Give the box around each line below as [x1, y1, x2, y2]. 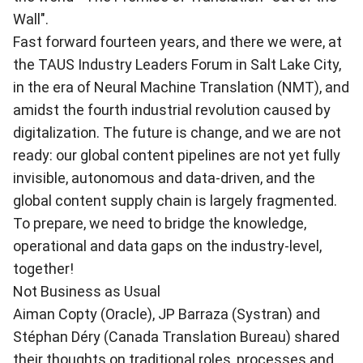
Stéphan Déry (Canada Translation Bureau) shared [13, 328, 340, 345]
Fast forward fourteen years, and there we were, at [13, 33, 342, 50]
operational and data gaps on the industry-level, [13, 237, 322, 254]
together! [13, 260, 74, 277]
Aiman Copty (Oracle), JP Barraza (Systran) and [13, 305, 320, 322]
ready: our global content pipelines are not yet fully [13, 147, 340, 164]
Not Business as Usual [13, 283, 160, 300]
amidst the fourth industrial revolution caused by [13, 101, 331, 118]
